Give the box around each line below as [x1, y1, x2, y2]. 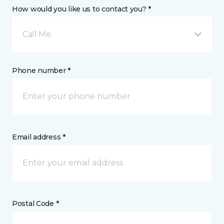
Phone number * [12, 66, 71, 75]
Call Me [22, 29, 51, 39]
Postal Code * [12, 199, 59, 208]
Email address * [12, 132, 65, 141]
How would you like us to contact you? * [12, 4, 151, 13]
